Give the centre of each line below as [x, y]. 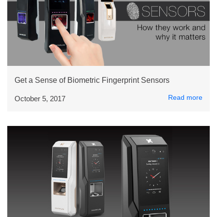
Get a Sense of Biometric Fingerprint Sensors [92, 80]
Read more [185, 97]
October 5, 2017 [40, 99]
